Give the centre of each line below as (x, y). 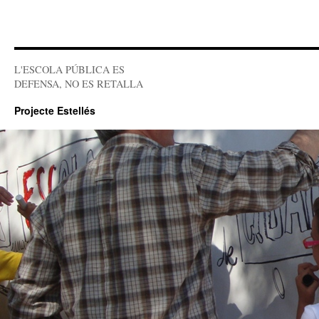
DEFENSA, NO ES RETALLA (79, 84)
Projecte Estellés (55, 110)
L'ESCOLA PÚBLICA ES (69, 69)
